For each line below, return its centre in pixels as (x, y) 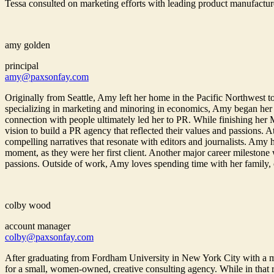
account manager (38, 226)
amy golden (28, 45)
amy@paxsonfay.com (47, 77)
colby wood (28, 206)
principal (22, 66)
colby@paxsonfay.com (49, 237)
